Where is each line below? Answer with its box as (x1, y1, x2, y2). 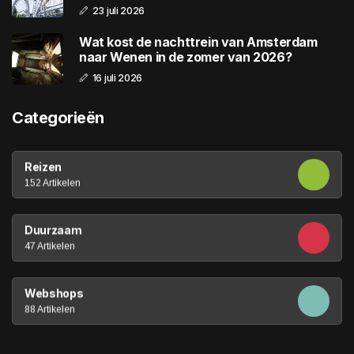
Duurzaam (24, 223, 82, 237)
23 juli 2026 (92, 4, 145, 17)
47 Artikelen (24, 240, 75, 252)
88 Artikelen (24, 303, 75, 315)
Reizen (24, 160, 62, 174)
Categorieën (12, 108, 104, 128)
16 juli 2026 (92, 71, 143, 84)
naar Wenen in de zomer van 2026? (79, 48, 292, 65)
